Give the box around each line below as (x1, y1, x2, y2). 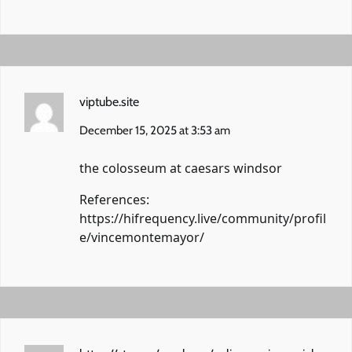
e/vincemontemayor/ (79, 228, 204, 246)
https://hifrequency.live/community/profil (79, 209, 326, 227)
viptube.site (79, 93, 139, 109)
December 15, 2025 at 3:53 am (79, 123, 230, 137)
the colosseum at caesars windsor (79, 159, 282, 177)
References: (79, 190, 149, 208)
